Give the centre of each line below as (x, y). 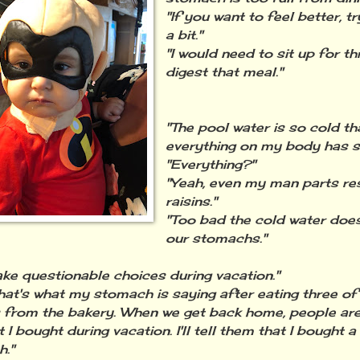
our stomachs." (217, 239)
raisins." (192, 202)
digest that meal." (225, 72)
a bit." (184, 35)
